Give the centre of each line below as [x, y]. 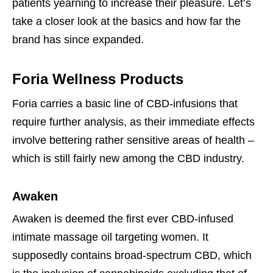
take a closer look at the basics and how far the [126, 22]
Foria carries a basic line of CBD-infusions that [125, 104]
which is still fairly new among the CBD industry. [128, 159]
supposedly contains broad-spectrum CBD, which [132, 256]
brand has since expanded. [78, 40]
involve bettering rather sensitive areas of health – [133, 140]
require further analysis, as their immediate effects [133, 122]
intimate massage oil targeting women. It [110, 237]
